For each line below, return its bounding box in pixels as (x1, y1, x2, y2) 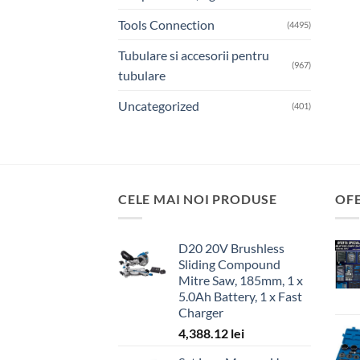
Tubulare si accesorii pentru (118, 47, 269, 63)
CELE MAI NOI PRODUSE (118, 190, 277, 207)
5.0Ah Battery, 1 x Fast (178, 288, 302, 305)
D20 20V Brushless (178, 240, 284, 256)
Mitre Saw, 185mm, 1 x (178, 272, 303, 288)
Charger (178, 305, 223, 321)
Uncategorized (118, 97, 199, 113)
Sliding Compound (178, 256, 280, 272)
